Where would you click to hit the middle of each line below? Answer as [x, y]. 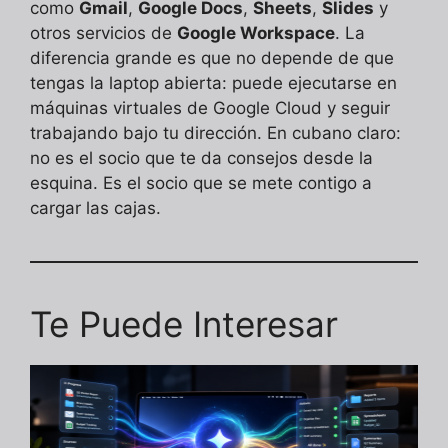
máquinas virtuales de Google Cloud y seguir [210, 108]
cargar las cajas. [95, 208]
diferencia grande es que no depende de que [212, 58]
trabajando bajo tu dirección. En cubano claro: [215, 133]
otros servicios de [103, 33]
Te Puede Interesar [184, 324]
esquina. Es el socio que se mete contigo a [201, 183]
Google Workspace [256, 33]
